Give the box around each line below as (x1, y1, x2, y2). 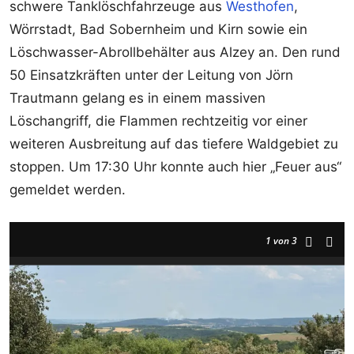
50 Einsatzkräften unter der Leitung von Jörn (9, 66, 293, 83)
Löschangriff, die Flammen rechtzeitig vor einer (9, 112, 307, 129)
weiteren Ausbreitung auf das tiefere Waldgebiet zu (9, 135, 338, 152)
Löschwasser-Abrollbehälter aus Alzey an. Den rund (9, 43, 341, 60)
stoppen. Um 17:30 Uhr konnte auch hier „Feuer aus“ (9, 158, 341, 175)
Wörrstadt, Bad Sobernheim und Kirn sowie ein (9, 21, 307, 37)
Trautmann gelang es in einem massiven (9, 89, 265, 106)
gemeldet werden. (9, 181, 126, 198)
